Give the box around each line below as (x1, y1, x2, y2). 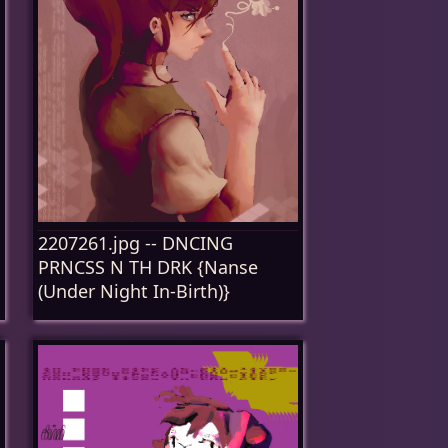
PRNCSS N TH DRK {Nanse (38, 255, 258, 280)
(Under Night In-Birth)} (38, 279, 230, 304)
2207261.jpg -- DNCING (38, 231, 233, 256)
